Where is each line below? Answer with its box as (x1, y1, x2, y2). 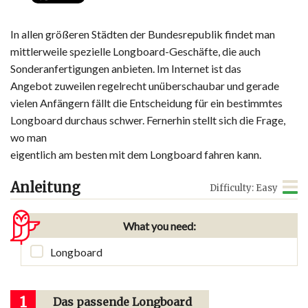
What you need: (122, 219, 196, 233)
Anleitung (10, 179, 80, 197)
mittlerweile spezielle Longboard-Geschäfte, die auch (10, 45, 261, 58)
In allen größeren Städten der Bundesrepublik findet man (10, 27, 275, 41)
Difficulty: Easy (210, 182, 278, 195)
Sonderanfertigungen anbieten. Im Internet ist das (10, 62, 241, 76)
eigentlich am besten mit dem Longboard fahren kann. (10, 148, 261, 162)
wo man (10, 131, 47, 144)
